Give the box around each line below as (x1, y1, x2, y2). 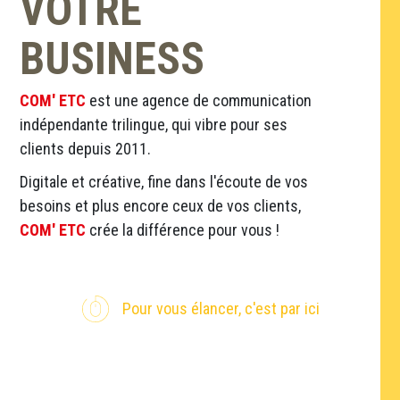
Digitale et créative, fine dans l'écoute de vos (20, 171, 309, 191)
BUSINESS (20, 32, 205, 85)
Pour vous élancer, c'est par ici (122, 299, 321, 319)
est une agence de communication (86, 90, 312, 110)
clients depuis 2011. (20, 138, 152, 158)
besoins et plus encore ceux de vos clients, (20, 196, 302, 215)
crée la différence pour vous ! (86, 220, 280, 239)
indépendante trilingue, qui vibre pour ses (20, 114, 288, 134)
